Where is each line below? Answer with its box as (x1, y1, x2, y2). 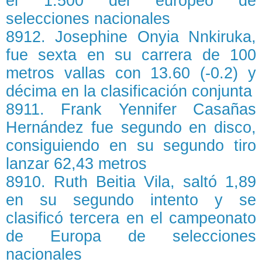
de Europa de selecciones (6, 227, 256, 246)
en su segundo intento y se (6, 191, 256, 209)
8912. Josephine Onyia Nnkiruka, (6, 28, 256, 46)
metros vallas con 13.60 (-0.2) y (6, 64, 256, 82)
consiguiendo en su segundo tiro (6, 137, 256, 155)
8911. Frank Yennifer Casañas (6, 101, 256, 119)
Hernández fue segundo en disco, (6, 119, 256, 137)
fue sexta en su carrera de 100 (6, 46, 256, 64)
